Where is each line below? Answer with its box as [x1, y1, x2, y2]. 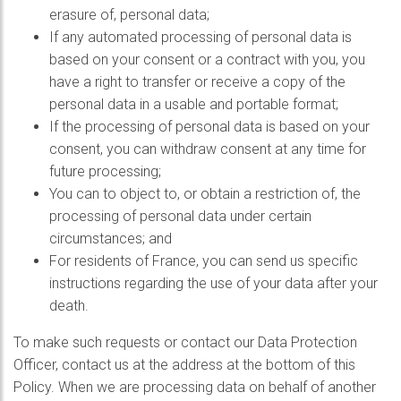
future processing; [49, 163, 161, 180]
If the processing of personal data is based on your [49, 118, 370, 135]
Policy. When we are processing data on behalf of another [13, 379, 376, 396]
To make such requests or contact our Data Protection [13, 334, 357, 351]
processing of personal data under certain [49, 208, 311, 225]
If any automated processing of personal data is [49, 29, 352, 46]
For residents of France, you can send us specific [49, 252, 358, 269]
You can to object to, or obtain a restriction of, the [49, 185, 361, 202]
